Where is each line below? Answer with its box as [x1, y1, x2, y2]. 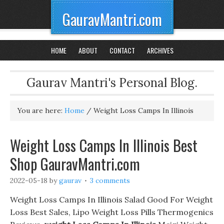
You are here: [17, 106, 64, 115]
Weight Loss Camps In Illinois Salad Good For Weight [10, 194, 213, 204]
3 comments [90, 176, 130, 185]
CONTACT [109, 45, 135, 55]
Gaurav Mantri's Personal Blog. [26, 75, 197, 90]
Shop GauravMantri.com [10, 152, 140, 175]
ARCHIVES [146, 45, 173, 55]
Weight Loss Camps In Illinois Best [10, 134, 197, 156]
